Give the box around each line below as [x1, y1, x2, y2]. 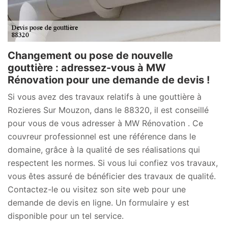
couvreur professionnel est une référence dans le [8, 131, 196, 141]
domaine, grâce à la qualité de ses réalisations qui [8, 144, 200, 155]
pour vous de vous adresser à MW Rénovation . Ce [8, 118, 203, 128]
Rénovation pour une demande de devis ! [8, 73, 210, 86]
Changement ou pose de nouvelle [8, 49, 173, 62]
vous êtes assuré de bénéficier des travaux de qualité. [8, 170, 216, 181]
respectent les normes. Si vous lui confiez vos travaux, [8, 157, 218, 168]
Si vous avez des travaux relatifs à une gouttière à [8, 91, 202, 102]
